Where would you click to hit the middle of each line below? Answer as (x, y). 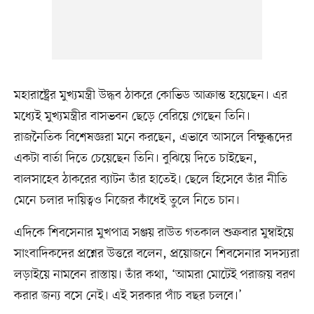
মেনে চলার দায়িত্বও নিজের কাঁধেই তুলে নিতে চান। (127, 200)
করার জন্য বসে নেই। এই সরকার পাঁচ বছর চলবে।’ (128, 295)
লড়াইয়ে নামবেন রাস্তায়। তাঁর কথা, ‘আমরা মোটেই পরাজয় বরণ (154, 274)
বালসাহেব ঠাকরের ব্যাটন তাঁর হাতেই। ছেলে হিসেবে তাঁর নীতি (150, 179)
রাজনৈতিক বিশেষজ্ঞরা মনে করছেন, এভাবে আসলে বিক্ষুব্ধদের (153, 137)
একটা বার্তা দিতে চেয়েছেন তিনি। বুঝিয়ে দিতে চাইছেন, (135, 158)
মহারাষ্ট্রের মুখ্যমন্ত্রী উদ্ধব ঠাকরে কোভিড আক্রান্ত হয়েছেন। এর (150, 95)
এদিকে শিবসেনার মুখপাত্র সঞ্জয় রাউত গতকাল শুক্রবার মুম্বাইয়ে (153, 232)
